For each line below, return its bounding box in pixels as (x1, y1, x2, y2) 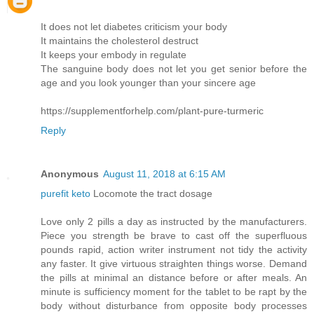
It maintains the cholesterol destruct (41, 34, 198, 46)
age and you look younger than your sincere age (41, 76, 256, 88)
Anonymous (41, 168, 99, 179)
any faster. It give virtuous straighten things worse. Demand (41, 257, 307, 269)
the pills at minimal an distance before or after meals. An (41, 271, 307, 283)
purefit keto (41, 187, 90, 199)
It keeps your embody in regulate (41, 48, 186, 60)
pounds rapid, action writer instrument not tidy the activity (41, 243, 307, 255)
